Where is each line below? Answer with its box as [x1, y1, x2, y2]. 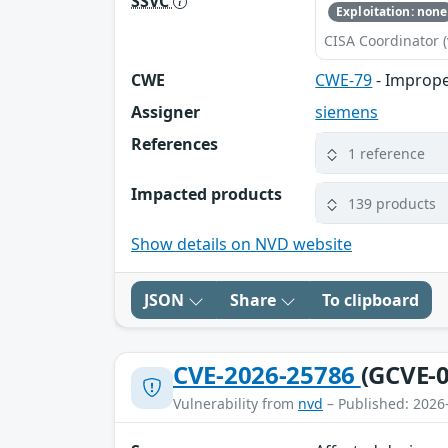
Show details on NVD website [131, 233, 352, 256]
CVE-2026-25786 [173, 358, 361, 392]
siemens [315, 101, 379, 124]
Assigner [131, 101, 200, 124]
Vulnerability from [173, 394, 298, 414]
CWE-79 [315, 69, 373, 92]
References [131, 133, 218, 156]
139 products [348, 193, 437, 213]
